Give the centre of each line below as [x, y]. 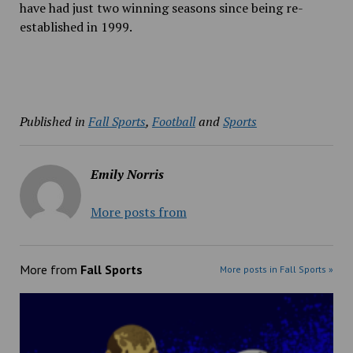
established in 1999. [76, 27]
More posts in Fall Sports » [277, 269]
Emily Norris [127, 174]
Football [173, 121]
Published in [52, 121]
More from [50, 269]
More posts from [138, 212]
